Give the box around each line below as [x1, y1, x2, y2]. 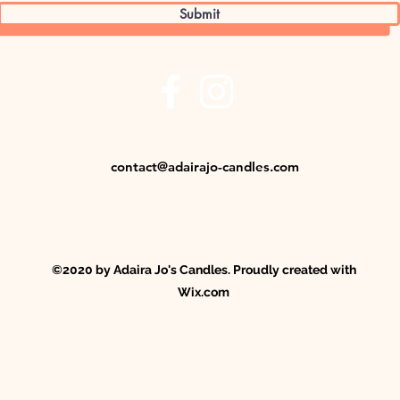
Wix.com [178, 285, 229, 299]
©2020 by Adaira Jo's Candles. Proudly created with [51, 262, 356, 277]
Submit [179, 5, 220, 22]
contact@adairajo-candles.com [111, 158, 299, 175]
